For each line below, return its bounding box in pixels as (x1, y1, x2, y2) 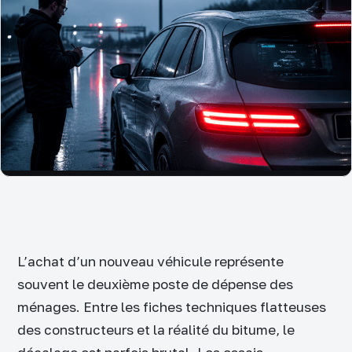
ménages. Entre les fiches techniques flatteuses (17, 298, 326, 315)
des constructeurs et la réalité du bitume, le (17, 321, 295, 338)
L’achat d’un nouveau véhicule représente (17, 252, 284, 269)
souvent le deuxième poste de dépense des (17, 275, 293, 292)
